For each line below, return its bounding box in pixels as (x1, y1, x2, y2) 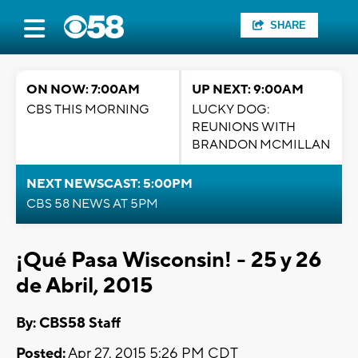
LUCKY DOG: (192, 101, 269, 117)
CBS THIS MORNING (26, 101, 149, 117)
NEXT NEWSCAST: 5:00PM (26, 176, 193, 192)
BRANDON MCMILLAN (192, 137, 330, 153)
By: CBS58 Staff (16, 314, 121, 333)
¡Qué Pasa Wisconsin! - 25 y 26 (16, 246, 321, 274)
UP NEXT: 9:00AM (192, 82, 304, 97)
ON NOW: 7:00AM (26, 82, 140, 97)
